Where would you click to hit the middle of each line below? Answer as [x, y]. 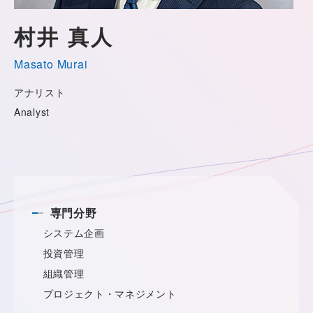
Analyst [32, 112]
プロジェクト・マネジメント [110, 293]
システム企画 [74, 233]
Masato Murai [51, 64]
